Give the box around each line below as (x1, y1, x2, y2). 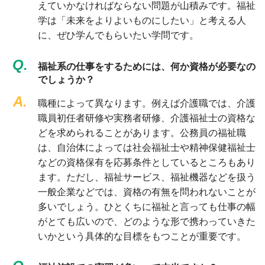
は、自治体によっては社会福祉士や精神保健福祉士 (37, 142, 256, 153)
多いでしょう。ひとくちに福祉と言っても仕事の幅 (37, 201, 256, 212)
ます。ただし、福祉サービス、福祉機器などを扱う (37, 172, 256, 182)
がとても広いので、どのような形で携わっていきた (37, 216, 256, 227)
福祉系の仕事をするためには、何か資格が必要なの (37, 61, 256, 72)
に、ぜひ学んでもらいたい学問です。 (37, 30, 199, 40)
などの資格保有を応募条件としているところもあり (37, 157, 256, 167)
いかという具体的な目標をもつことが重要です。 (37, 231, 246, 241)
